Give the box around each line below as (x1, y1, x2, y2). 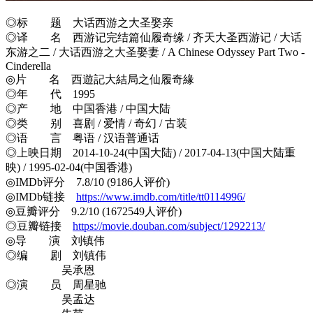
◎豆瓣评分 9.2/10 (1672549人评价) (6, 205, 182, 217)
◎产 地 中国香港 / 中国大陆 (6, 102, 170, 115)
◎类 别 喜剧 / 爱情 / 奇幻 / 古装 (6, 117, 187, 129)
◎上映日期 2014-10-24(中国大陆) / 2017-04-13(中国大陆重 (6, 146, 296, 159)
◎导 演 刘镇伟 (6, 234, 105, 247)
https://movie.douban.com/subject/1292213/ (73, 219, 265, 232)
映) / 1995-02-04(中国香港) (6, 161, 132, 173)
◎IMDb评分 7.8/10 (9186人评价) (6, 175, 170, 188)
